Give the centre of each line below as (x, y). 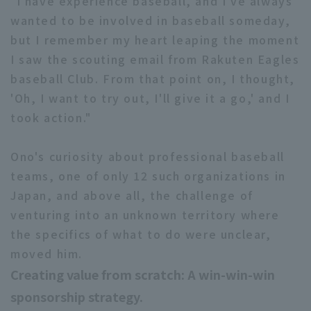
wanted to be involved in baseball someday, (151, 20)
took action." (51, 118)
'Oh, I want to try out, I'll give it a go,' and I (150, 98)
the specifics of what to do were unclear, (141, 234)
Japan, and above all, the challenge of (132, 195)
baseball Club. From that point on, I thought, (153, 79)
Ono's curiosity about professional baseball (148, 157)
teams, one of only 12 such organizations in (148, 176)
